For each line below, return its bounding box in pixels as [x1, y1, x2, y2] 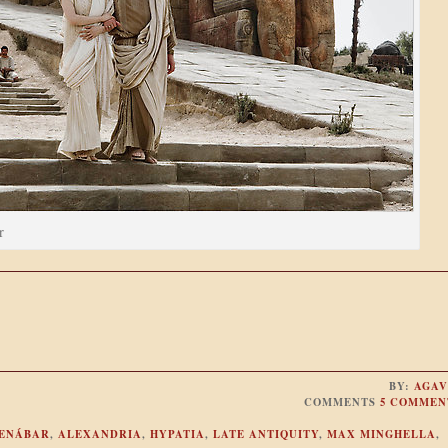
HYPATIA [149, 426, 205, 443]
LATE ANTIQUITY [212, 426, 319, 443]
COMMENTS [304, 394, 381, 411]
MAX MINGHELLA [326, 426, 436, 443]
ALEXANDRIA [57, 426, 142, 443]
